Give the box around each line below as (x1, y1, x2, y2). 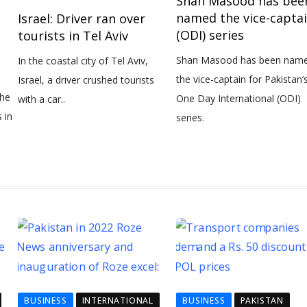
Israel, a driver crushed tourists (18, 73, 155, 86)
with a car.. (18, 93, 66, 106)
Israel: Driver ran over (18, 10, 146, 27)
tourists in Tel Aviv (18, 27, 129, 44)
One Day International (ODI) (176, 91, 302, 105)
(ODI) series (176, 26, 245, 43)
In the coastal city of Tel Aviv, (18, 54, 149, 67)
